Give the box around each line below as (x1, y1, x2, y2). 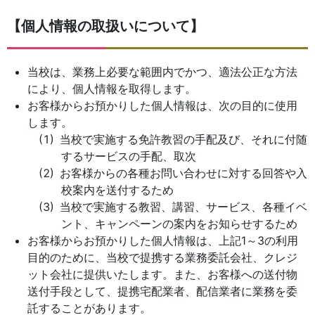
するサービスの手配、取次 (60, 149, 196, 163)
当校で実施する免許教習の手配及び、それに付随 (59, 132, 307, 146)
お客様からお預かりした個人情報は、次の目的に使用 (27, 98, 297, 112)
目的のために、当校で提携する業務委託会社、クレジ (27, 250, 297, 264)
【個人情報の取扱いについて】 (7, 18, 204, 34)
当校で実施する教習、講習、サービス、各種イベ (59, 200, 307, 214)
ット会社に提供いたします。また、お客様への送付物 (27, 267, 297, 281)
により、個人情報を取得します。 (27, 82, 196, 96)
